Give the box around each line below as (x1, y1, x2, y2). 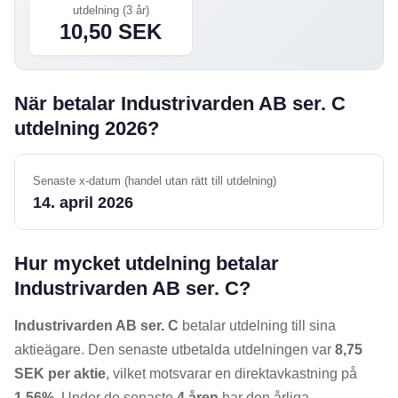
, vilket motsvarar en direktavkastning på (106, 366, 357, 382)
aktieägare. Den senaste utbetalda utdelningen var (14, 342, 335, 358)
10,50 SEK (60, 20, 162, 44)
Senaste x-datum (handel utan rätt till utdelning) (33, 174, 276, 188)
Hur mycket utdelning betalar (14, 252, 279, 275)
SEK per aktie (14, 366, 106, 382)
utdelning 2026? (14, 117, 159, 140)
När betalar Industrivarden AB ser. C (14, 92, 346, 115)
